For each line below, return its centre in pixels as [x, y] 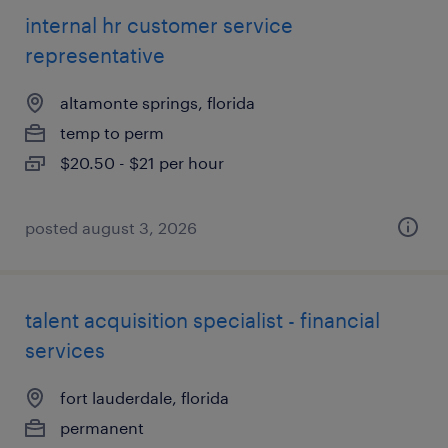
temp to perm [112, 132]
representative [95, 55]
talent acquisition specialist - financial [202, 320]
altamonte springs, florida [157, 102]
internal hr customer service [159, 25]
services [65, 350]
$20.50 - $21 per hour [142, 162]
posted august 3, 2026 [111, 227]
